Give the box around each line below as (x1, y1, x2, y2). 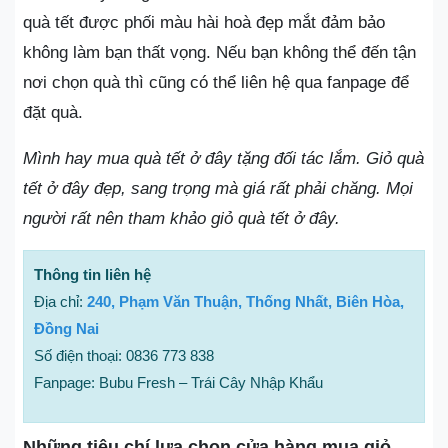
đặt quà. (23, 102, 83, 122)
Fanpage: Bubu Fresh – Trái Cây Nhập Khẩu (34, 373, 323, 391)
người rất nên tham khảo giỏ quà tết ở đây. (23, 208, 340, 228)
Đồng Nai (34, 319, 99, 337)
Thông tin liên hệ (34, 265, 151, 283)
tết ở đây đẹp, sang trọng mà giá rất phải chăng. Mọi (23, 178, 413, 198)
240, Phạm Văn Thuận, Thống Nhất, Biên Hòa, (87, 292, 404, 310)
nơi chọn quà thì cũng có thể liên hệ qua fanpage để (23, 72, 409, 92)
